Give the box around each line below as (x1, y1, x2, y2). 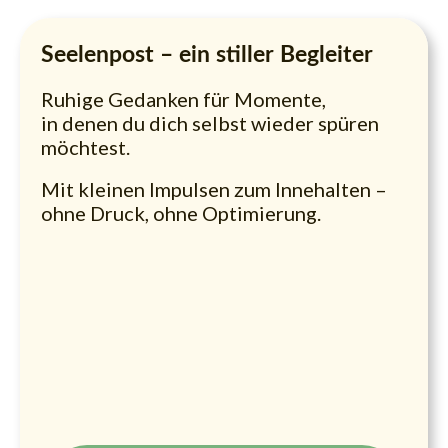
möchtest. (41, 135, 130, 160)
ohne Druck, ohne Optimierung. (41, 201, 321, 226)
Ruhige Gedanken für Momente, (41, 87, 326, 112)
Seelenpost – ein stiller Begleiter (41, 43, 373, 67)
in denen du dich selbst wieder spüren (41, 111, 379, 136)
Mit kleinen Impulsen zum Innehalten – (41, 177, 387, 202)
